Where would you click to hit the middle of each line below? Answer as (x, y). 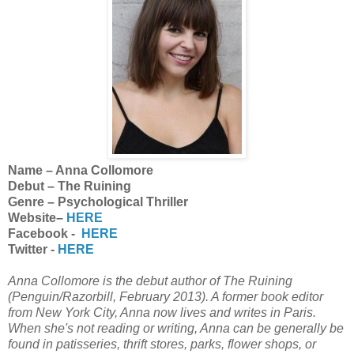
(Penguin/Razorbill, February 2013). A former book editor (166, 297)
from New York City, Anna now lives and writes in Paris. (162, 313)
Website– (37, 218)
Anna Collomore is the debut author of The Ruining (150, 281)
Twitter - (33, 250)
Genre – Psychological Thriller (100, 202)
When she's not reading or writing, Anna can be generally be (176, 329)
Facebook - (45, 234)
